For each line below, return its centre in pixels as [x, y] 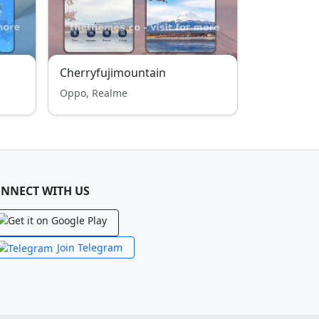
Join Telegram [90, 247]
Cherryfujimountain [113, 73]
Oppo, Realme [94, 93]
